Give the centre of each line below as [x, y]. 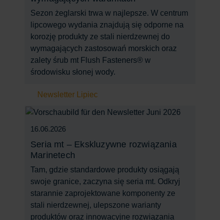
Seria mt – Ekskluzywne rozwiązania [104, 145]
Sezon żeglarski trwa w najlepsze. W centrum [109, 13]
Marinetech [53, 155]
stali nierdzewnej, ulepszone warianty [96, 205]
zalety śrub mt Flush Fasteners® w [91, 60]
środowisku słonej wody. [73, 72]
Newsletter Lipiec [68, 94]
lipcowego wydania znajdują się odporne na [107, 25]
